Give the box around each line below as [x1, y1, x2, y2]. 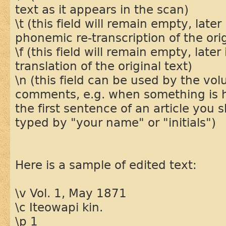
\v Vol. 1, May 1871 [15, 186, 127, 200]
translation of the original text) [15, 59, 192, 73]
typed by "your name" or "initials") [15, 115, 216, 130]
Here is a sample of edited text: [15, 157, 197, 172]
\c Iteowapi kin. [15, 200, 103, 214]
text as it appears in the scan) [15, 2, 189, 17]
